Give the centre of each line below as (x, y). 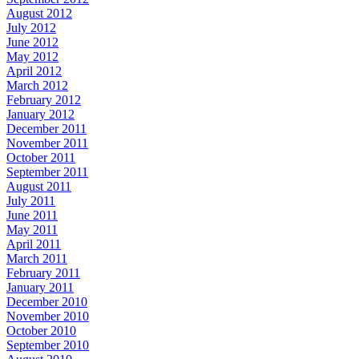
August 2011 (39, 186)
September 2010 (48, 345)
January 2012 (40, 114)
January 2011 (40, 287)
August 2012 (39, 13)
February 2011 (43, 272)
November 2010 (48, 316)
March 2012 (37, 85)
